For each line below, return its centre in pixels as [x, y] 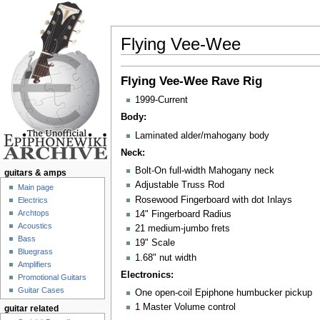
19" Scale [155, 243]
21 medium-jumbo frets [182, 229]
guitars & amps [35, 173]
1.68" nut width [165, 257]
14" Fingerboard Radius [183, 214]
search [221, 60]
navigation [181, 60]
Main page [36, 187]
